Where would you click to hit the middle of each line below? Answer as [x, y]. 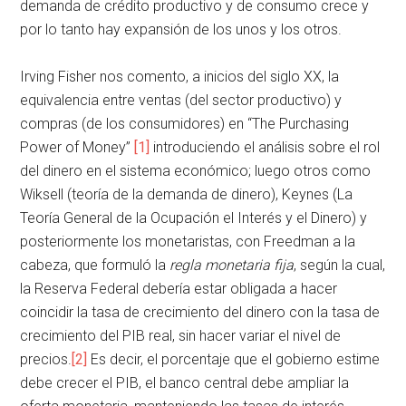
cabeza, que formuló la [95, 265]
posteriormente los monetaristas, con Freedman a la [188, 241]
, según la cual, [340, 265]
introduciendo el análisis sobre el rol [265, 147]
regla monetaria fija [232, 265]
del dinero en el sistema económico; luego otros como [196, 170]
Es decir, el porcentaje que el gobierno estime [234, 359]
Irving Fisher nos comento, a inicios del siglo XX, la [180, 76]
